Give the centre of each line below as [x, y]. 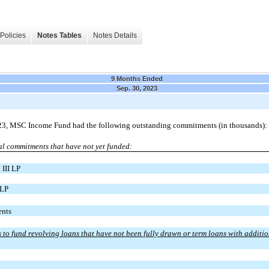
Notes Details [115, 36]
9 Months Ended [137, 78]
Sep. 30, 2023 [137, 88]
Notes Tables [59, 36]
